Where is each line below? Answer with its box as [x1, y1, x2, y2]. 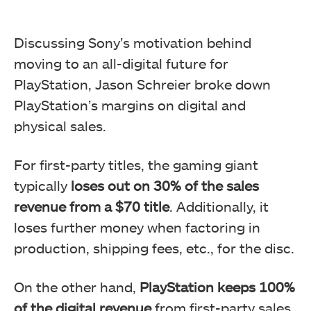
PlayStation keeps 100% [140, 278, 295, 295]
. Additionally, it [169, 197, 269, 215]
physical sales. [14, 117, 106, 134]
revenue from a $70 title [14, 197, 169, 215]
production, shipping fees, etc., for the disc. [14, 239, 294, 256]
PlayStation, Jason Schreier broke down [14, 75, 271, 92]
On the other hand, [14, 278, 140, 295]
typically [14, 176, 71, 194]
